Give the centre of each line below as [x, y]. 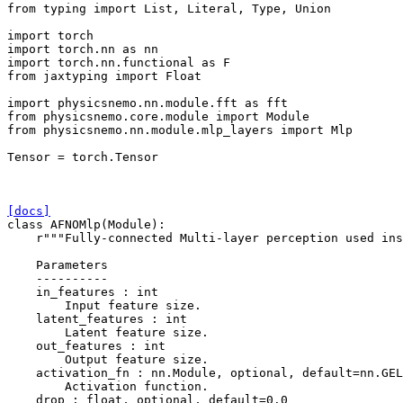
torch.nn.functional [126, 62]
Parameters [58, 264]
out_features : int [86, 345]
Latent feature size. [108, 332]
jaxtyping [76, 76]
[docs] [29, 210]
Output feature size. [108, 359]
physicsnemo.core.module [126, 116]
